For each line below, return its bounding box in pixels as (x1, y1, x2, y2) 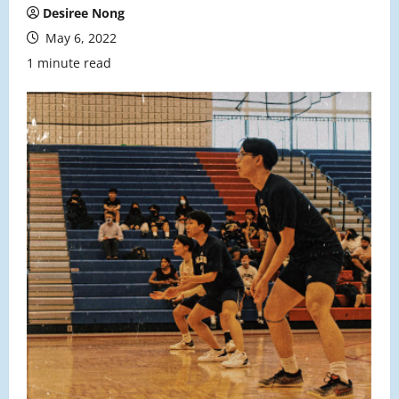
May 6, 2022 (42, 29, 117, 47)
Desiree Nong (43, 4, 125, 22)
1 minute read (27, 54, 111, 72)
